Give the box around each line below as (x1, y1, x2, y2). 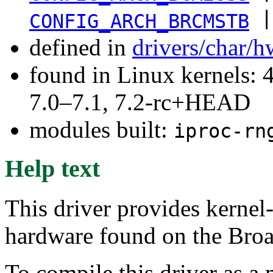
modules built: (29, 116, 174, 143)
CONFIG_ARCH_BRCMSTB (29, 10, 249, 32)
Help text (5, 155, 100, 183)
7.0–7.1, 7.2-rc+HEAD (29, 88, 250, 115)
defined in (29, 34, 132, 60)
